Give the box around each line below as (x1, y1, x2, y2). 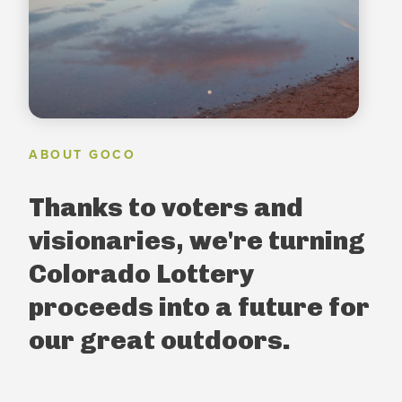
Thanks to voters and (29, 191, 303, 223)
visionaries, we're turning (29, 224, 365, 256)
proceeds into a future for (29, 291, 370, 322)
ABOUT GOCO (29, 146, 136, 162)
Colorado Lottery (29, 258, 254, 289)
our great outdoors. (29, 324, 291, 355)
